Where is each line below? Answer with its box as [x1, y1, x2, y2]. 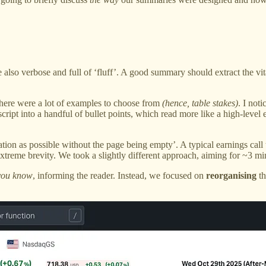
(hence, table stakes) [162, 97, 238, 108]
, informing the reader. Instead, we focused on [33, 170, 206, 180]
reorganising [206, 170, 256, 180]
